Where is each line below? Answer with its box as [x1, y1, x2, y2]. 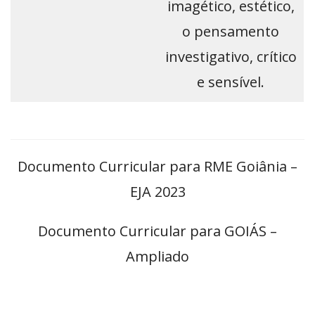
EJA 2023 [129, 182, 186, 202]
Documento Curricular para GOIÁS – [38, 221, 277, 241]
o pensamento [182, 22, 279, 41]
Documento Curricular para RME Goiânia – [18, 157, 297, 176]
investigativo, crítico [165, 47, 297, 67]
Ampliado [126, 247, 189, 266]
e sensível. [197, 72, 264, 92]
